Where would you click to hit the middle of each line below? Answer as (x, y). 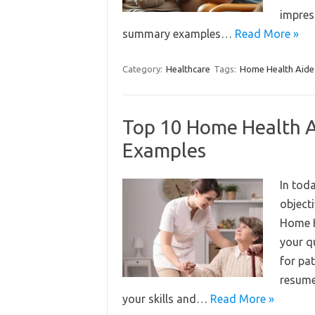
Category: (143, 69)
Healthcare (188, 69)
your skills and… (166, 299)
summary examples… (178, 34)
